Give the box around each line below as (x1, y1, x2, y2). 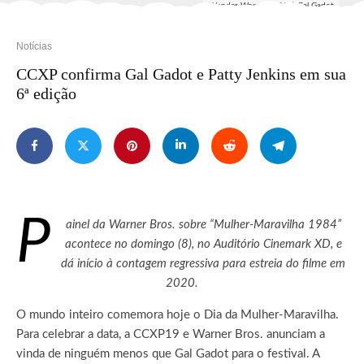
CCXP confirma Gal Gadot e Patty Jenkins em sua (16, 64, 346, 83)
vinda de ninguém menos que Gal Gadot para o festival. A (16, 347, 319, 360)
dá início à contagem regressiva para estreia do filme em (61, 257, 345, 270)
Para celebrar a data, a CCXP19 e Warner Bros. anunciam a (16, 327, 325, 340)
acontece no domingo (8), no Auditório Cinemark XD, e (64, 237, 342, 250)
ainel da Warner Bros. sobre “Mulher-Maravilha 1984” (65, 218, 341, 231)
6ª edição (16, 84, 76, 102)
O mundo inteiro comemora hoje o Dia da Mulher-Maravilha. (16, 308, 339, 321)
